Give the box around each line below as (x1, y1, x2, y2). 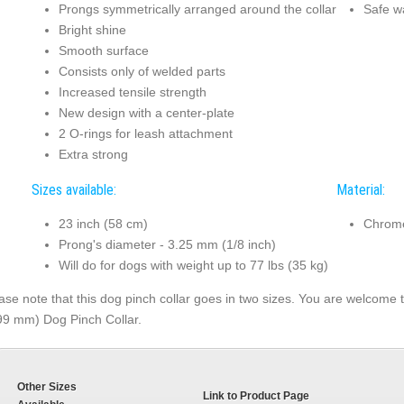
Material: (335, 180, 385, 198)
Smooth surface (58, 43, 149, 59)
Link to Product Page (203, 389, 309, 402)
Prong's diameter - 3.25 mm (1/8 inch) (58, 237, 276, 252)
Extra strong (58, 147, 128, 162)
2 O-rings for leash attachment (58, 126, 233, 142)
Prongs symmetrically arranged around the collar (58, 2, 336, 17)
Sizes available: (31, 180, 116, 198)
